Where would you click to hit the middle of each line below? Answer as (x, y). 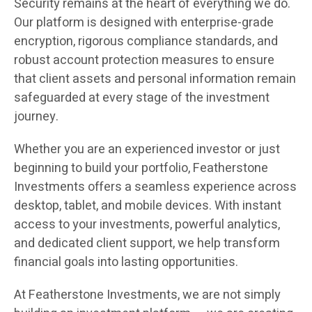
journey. (36, 117)
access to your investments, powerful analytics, (147, 225)
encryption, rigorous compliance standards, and (146, 42)
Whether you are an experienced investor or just (147, 150)
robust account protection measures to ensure (144, 61)
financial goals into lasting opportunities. (126, 263)
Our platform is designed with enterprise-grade (144, 23)
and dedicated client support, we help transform (147, 244)
